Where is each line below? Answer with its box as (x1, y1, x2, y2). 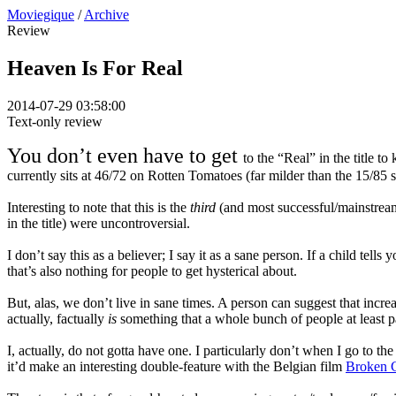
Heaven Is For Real (7, 56, 183, 80)
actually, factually (7, 310, 108, 326)
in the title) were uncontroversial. (7, 215, 190, 231)
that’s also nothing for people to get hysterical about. (7, 263, 297, 278)
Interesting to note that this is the (7, 199, 190, 215)
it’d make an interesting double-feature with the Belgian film (7, 358, 346, 374)
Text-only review (7, 113, 103, 129)
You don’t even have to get (7, 143, 243, 167)
